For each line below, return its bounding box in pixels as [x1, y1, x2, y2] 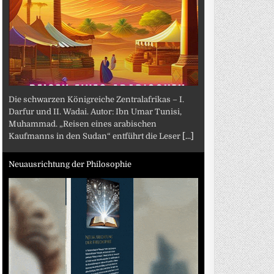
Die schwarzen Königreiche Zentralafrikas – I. [9, 94, 185, 104]
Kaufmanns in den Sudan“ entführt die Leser [9, 131, 183, 141]
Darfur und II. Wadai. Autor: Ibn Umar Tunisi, [9, 106, 182, 116]
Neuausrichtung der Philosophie [9, 160, 132, 169]
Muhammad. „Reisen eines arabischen [9, 119, 157, 128]
